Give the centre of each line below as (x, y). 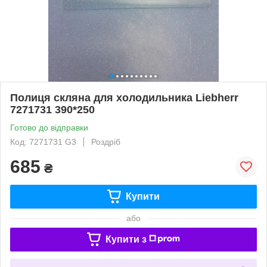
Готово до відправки (49, 127)
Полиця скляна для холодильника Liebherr (124, 97)
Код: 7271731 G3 (43, 142)
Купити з (126, 239)
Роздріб (106, 142)
